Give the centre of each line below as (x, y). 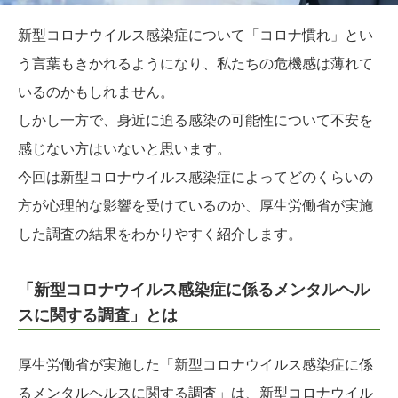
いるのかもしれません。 (96, 92)
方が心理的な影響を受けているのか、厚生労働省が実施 (195, 206)
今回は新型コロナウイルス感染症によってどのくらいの (195, 178)
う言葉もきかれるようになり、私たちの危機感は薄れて (195, 64)
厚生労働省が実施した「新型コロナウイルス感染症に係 (195, 365)
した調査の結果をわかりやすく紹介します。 (160, 235)
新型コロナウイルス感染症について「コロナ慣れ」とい (195, 36)
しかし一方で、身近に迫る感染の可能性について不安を (195, 121)
